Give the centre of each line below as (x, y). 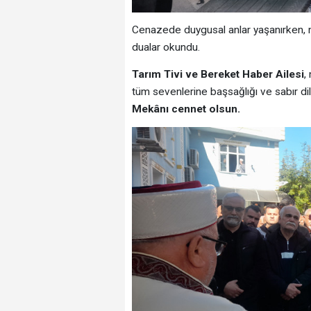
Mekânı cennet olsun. (186, 109)
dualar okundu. (166, 48)
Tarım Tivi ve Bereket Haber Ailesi (218, 74)
